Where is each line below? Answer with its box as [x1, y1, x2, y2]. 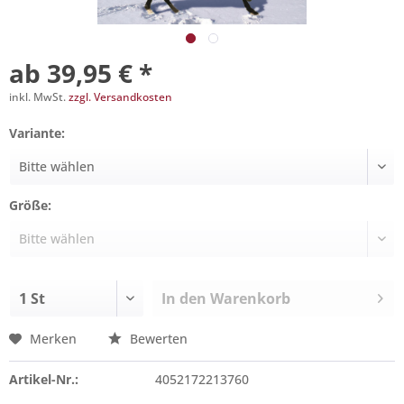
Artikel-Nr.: [9, 371, 78, 388]
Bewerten [126, 330, 188, 347]
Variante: [9, 124, 65, 142]
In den [161, 289, 207, 308]
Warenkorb [210, 289, 291, 308]
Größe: [9, 197, 51, 214]
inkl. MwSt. [9, 89, 69, 105]
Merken [30, 330, 77, 347]
